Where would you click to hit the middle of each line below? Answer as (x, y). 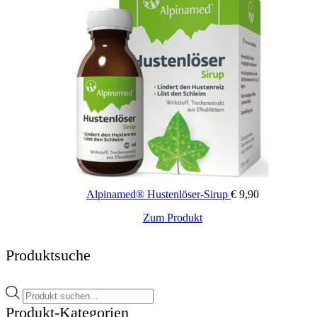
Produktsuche (48, 255)
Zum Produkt (173, 217)
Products (41, 291)
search (36, 304)
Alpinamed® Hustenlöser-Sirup (158, 194)
